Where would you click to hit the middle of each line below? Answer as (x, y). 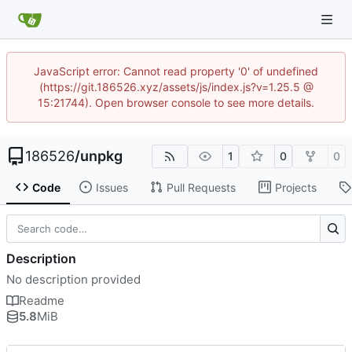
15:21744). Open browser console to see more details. (176, 103)
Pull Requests (201, 187)
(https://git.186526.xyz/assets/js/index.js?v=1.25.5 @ (176, 87)
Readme (42, 300)
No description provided (73, 279)
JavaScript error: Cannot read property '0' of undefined (176, 71)
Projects (295, 187)
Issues (112, 187)
